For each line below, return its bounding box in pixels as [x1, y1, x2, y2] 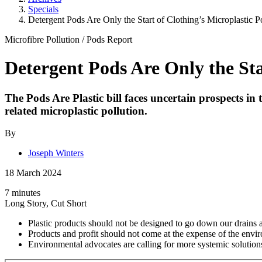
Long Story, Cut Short [5, 198, 87, 209]
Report [107, 34, 132, 44]
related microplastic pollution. [5, 104, 147, 117]
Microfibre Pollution [5, 34, 82, 44]
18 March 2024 [5, 168, 61, 178]
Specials [28, 4, 58, 14]
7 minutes [5, 188, 40, 198]
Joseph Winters [28, 148, 84, 158]
